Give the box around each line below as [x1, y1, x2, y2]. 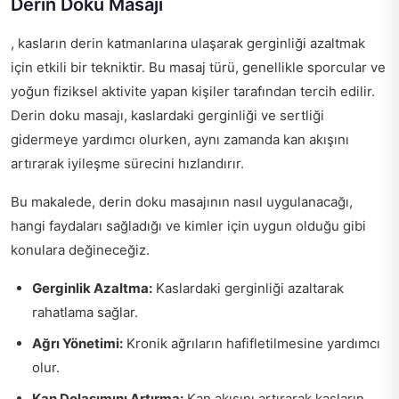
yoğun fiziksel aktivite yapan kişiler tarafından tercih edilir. [11, 82, 375, 100]
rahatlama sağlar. [32, 303, 138, 321]
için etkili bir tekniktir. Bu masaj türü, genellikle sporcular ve [11, 58, 386, 76]
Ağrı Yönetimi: [32, 334, 123, 352]
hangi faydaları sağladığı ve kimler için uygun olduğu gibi [11, 216, 366, 234]
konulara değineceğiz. [11, 240, 150, 258]
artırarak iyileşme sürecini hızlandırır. [11, 154, 244, 172]
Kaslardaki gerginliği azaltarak [152, 279, 344, 297]
